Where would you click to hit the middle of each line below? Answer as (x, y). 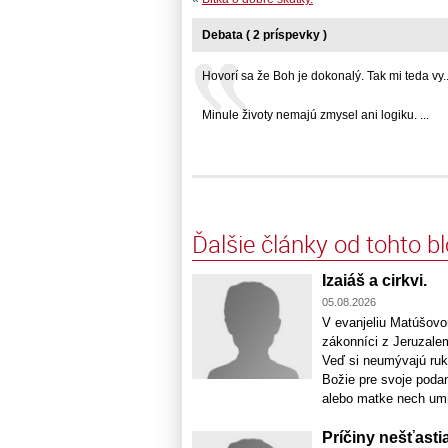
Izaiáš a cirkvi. (374, 281)
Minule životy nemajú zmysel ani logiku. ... (315, 115)
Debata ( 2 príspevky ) (264, 35)
